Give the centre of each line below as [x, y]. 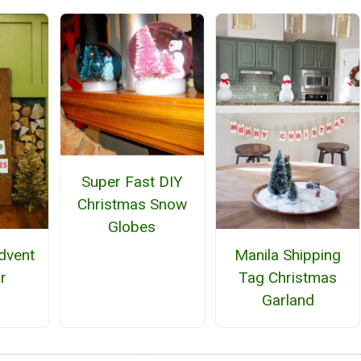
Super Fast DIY [132, 181]
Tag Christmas [288, 278]
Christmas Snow [132, 204]
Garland [288, 301]
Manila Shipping [288, 255]
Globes [132, 226]
